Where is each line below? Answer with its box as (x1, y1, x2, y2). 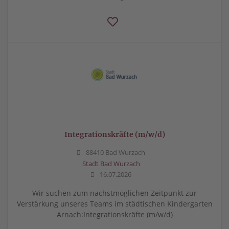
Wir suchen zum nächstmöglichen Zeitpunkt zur (32, 188, 197, 198)
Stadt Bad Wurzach (82, 159, 140, 168)
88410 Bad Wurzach (84, 148, 145, 157)
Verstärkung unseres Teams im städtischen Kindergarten (16, 198, 213, 209)
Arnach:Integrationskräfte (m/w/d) (56, 209, 173, 219)
